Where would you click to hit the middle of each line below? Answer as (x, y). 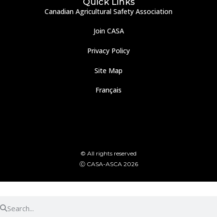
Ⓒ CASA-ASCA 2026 (108, 164)
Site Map (108, 70)
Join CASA (108, 31)
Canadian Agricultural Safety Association (108, 11)
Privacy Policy (108, 51)
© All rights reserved (108, 153)
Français (108, 90)
